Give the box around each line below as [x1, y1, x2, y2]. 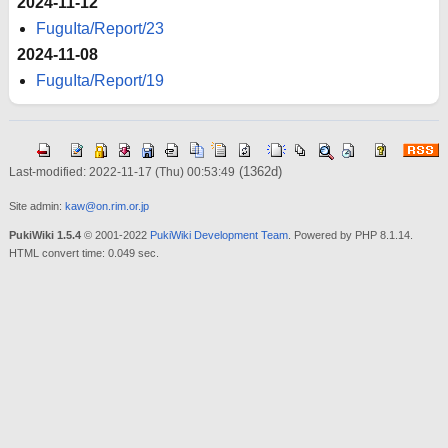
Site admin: [8, 199, 65, 212]
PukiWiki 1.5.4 [8, 228, 81, 241]
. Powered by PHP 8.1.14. [287, 228, 413, 241]
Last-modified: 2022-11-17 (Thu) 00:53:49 [8, 164, 235, 179]
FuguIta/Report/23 [36, 19, 165, 37]
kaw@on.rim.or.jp [64, 199, 149, 212]
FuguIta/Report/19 [36, 71, 165, 89]
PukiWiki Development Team [149, 228, 288, 241]
